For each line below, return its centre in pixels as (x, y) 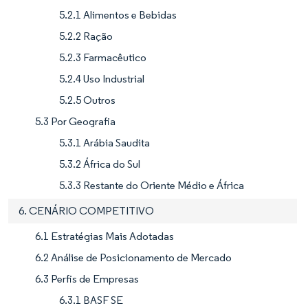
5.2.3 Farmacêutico (103, 57)
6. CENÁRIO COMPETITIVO (86, 210)
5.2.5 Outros (87, 100)
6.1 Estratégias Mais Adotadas (104, 236)
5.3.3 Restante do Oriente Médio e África (152, 185)
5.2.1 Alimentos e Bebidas (118, 14)
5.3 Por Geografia (75, 121)
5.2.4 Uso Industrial (102, 78)
